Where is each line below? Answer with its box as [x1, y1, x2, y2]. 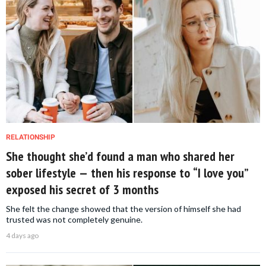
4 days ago [6, 231, 39, 240]
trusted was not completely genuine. [6, 214, 142, 225]
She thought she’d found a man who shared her [6, 148, 235, 165]
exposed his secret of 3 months [6, 181, 159, 198]
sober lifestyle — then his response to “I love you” [6, 164, 249, 182]
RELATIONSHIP [6, 133, 55, 142]
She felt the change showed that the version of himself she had [6, 204, 241, 214]
